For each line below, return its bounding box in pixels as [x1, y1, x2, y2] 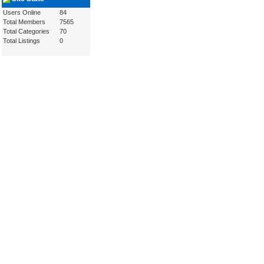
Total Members [3, 18, 45, 25]
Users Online [3, 9, 41, 16]
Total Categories [3, 28, 49, 35]
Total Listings [3, 37, 40, 44]
